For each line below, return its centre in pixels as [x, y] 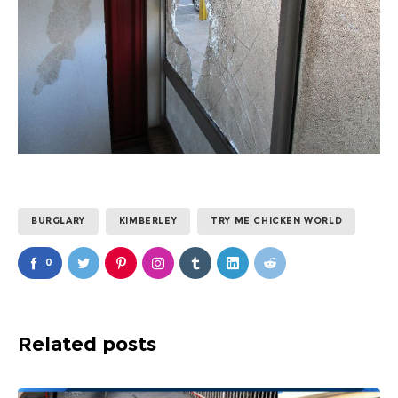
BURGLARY [58, 221]
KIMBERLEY [148, 221]
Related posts [87, 344]
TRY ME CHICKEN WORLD [277, 221]
